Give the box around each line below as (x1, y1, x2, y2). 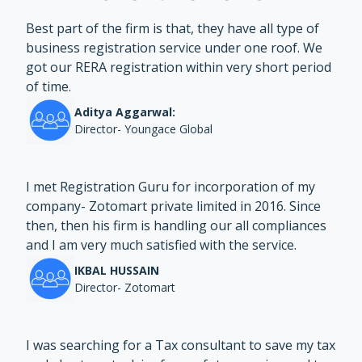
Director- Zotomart (74, 280, 175, 295)
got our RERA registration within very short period (26, 58, 331, 76)
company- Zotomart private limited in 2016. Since (26, 197, 321, 215)
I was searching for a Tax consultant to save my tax (26, 336, 335, 354)
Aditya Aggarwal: (74, 104, 175, 120)
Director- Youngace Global (74, 121, 213, 137)
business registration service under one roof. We (26, 39, 322, 57)
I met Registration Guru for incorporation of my (26, 178, 315, 196)
